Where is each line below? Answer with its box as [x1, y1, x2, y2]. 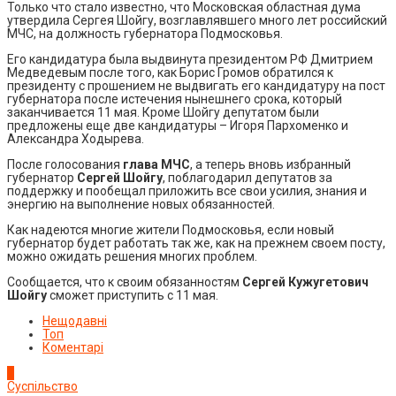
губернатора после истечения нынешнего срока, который [7, 91, 342, 106]
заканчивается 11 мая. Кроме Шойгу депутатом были [7, 104, 319, 119]
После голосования [7, 156, 120, 171]
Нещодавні [42, 313, 107, 328]
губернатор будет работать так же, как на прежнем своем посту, [7, 235, 385, 250]
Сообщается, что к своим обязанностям [7, 274, 242, 289]
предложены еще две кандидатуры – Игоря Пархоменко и [7, 118, 348, 133]
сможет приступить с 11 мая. [49, 287, 218, 302]
